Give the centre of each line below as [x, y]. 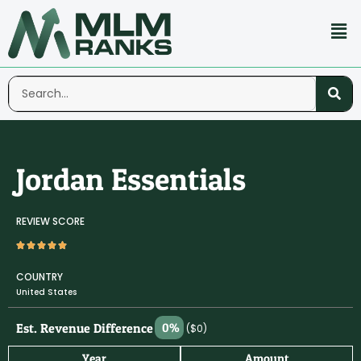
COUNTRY [39, 277]
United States [46, 293]
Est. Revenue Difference [85, 328]
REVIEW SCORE [50, 222]
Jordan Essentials [131, 179]
